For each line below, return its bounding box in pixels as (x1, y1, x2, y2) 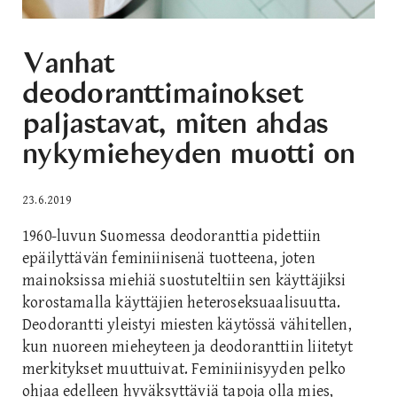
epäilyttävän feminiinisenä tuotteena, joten (22, 248, 315, 268)
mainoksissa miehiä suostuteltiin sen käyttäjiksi (22, 270, 346, 290)
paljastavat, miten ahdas (22, 105, 329, 142)
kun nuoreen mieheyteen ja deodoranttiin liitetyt (22, 337, 354, 356)
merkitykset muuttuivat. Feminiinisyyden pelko (22, 359, 346, 378)
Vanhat (22, 45, 114, 82)
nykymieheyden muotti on (22, 136, 355, 172)
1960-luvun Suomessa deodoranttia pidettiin (22, 226, 322, 245)
